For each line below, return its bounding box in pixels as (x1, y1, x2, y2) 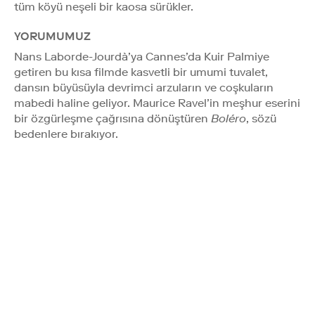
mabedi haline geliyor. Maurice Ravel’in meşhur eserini (14, 96, 300, 110)
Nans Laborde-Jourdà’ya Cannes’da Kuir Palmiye (14, 49, 269, 63)
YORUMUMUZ (14, 29, 91, 43)
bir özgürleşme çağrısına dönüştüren (14, 111, 211, 125)
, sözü (246, 111, 276, 125)
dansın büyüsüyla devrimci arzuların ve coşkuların (14, 80, 274, 94)
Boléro (211, 111, 246, 125)
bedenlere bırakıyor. (14, 127, 118, 141)
